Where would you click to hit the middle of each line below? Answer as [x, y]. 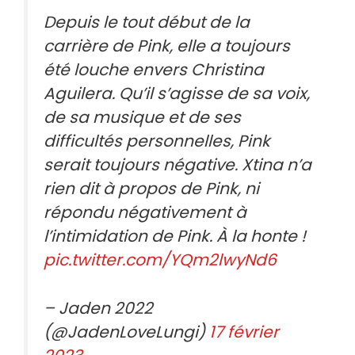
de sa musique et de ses [142, 118]
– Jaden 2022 [98, 308]
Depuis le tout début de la [147, 23]
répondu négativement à [145, 213]
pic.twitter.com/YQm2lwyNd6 [160, 260]
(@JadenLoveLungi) [126, 332]
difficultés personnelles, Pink [157, 141]
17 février [244, 332]
